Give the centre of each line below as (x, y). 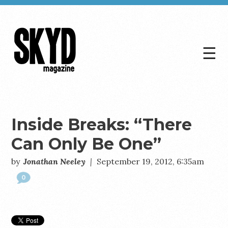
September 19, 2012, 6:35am (151, 161)
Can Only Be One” (87, 144)
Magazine (41, 97)
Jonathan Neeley (55, 161)
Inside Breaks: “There (102, 124)
